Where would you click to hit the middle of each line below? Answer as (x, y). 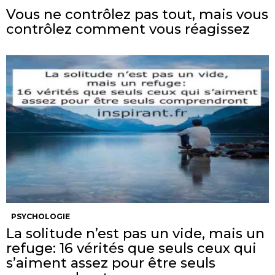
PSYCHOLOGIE (41, 216)
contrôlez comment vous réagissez (128, 29)
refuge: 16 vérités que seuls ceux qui (131, 248)
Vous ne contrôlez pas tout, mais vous (137, 14)
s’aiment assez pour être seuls (111, 263)
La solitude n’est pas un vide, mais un (135, 233)
